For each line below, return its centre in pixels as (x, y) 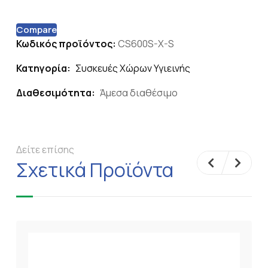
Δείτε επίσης (45, 150)
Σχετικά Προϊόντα (95, 170)
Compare (36, 30)
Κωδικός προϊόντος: (67, 44)
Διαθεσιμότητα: (56, 93)
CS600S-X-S (146, 44)
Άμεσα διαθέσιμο (139, 93)
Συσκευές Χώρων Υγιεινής (133, 68)
